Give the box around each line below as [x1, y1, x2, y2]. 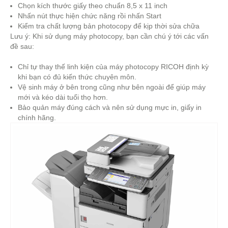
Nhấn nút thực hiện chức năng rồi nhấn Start [18, 12, 161, 20]
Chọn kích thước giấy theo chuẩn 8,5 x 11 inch [18, 2, 167, 10]
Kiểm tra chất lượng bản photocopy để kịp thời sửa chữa [18, 22, 199, 30]
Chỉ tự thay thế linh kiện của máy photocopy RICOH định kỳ [18, 63, 209, 71]
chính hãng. [18, 113, 56, 122]
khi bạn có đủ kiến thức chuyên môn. [18, 73, 136, 81]
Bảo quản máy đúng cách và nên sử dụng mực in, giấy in [18, 103, 202, 111]
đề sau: [10, 42, 36, 50]
